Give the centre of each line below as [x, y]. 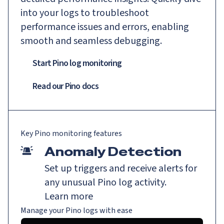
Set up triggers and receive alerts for [121, 168]
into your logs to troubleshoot [85, 13]
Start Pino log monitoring [77, 63]
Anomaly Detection [113, 152]
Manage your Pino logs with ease [76, 210]
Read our [49, 86]
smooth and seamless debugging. [91, 41]
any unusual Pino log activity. [105, 182]
